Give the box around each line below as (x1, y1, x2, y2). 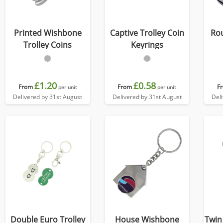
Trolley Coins (23, 39, 72, 50)
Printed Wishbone (13, 27, 82, 38)
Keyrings (130, 39, 163, 50)
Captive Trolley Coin (110, 27, 184, 38)
